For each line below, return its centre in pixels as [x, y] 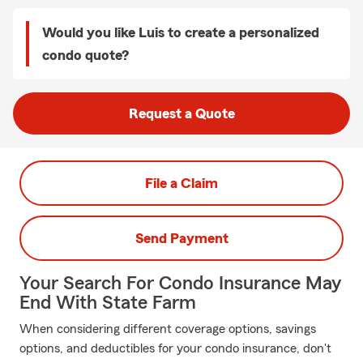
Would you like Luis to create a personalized [181, 32]
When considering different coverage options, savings [168, 329]
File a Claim [181, 183]
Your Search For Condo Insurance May [180, 284]
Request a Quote [181, 113]
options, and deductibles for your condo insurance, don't [175, 348]
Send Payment [181, 238]
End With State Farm [108, 303]
